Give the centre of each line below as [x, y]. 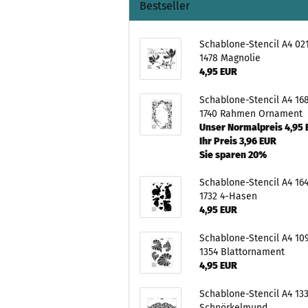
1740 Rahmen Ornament [251, 114]
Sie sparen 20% [233, 155]
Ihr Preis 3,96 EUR [238, 141]
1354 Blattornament [242, 252]
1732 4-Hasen [229, 196]
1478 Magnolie [230, 58]
